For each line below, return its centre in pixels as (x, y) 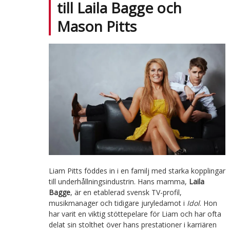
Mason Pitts (97, 26)
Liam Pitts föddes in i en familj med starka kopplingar (137, 171)
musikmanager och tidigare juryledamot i (118, 203)
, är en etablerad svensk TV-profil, (126, 193)
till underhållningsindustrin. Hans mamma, (119, 182)
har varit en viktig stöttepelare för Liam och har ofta (135, 214)
